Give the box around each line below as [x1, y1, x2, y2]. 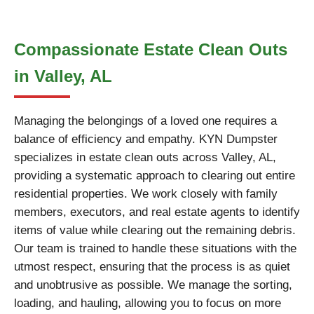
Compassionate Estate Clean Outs [14, 40, 287, 59]
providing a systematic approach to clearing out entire [14, 169, 295, 182]
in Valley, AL [14, 67, 112, 86]
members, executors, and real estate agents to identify [14, 205, 300, 219]
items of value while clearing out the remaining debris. [14, 224, 296, 237]
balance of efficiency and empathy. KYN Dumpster [14, 132, 278, 146]
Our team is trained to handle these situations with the [14, 242, 296, 255]
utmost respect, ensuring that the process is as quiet [14, 260, 290, 273]
